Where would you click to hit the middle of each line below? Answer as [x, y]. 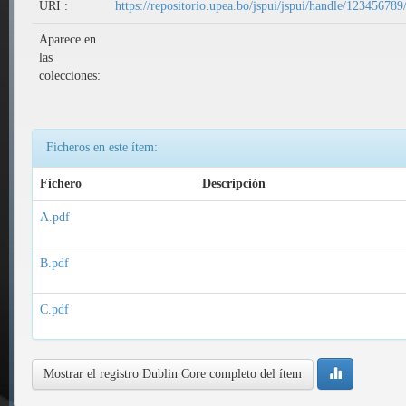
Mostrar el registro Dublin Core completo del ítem [173, 373]
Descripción [234, 184]
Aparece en [68, 40]
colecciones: [70, 76]
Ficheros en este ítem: [102, 148]
